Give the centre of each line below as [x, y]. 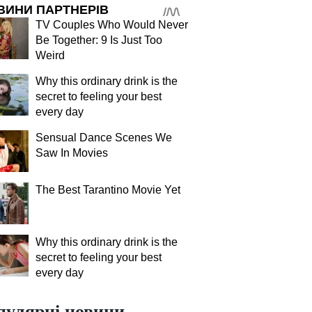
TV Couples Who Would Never [112, 25]
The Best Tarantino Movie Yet [108, 190]
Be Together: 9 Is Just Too [99, 40]
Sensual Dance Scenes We [104, 138]
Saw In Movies [72, 153]
